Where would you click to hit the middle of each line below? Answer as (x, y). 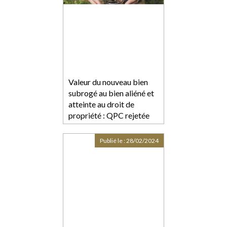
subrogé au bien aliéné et (111, 93)
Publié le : (113, 141)
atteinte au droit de (101, 104)
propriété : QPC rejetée (109, 116)
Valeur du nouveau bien (108, 82)
